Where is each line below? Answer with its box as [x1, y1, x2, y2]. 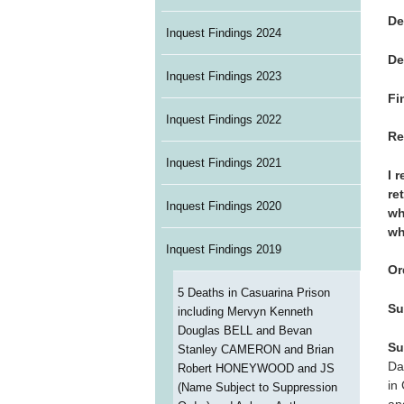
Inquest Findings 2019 [166, 243, 281, 257]
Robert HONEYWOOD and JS [177, 362, 335, 376]
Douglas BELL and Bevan [177, 324, 312, 338]
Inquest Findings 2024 [166, 26, 281, 41]
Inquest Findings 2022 [166, 113, 281, 127]
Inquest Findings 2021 [166, 156, 281, 170]
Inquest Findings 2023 [166, 69, 281, 84]
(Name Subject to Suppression [177, 381, 337, 395]
